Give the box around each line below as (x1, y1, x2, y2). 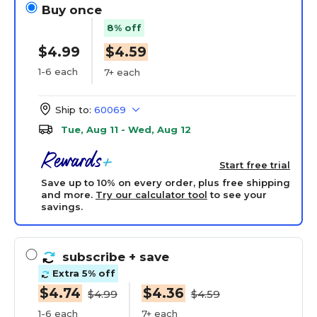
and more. (41, 189, 96, 200)
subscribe (62, 250, 129, 264)
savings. (41, 201, 83, 212)
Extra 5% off (50, 267, 115, 279)
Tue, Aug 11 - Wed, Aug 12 (61, 124, 191, 135)
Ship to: (55, 104, 91, 115)
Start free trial (219, 159, 290, 171)
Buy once (42, 3, 102, 17)
